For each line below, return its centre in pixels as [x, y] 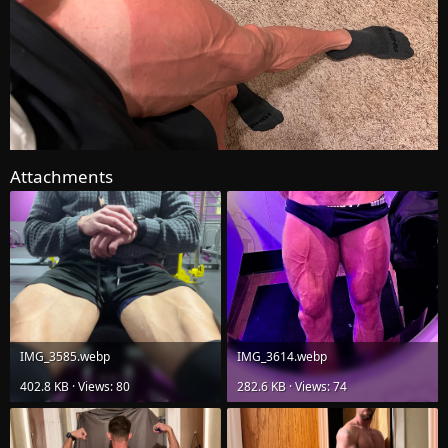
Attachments [61, 177]
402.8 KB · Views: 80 [75, 387]
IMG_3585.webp [65, 357]
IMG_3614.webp [282, 357]
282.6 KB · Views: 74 [292, 387]
